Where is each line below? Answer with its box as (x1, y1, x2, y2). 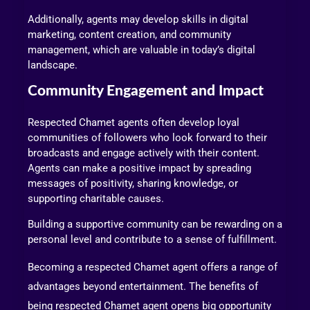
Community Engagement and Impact (28, 84, 264, 99)
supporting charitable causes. (28, 192, 164, 205)
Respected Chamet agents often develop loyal (28, 116, 239, 129)
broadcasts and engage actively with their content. (28, 146, 259, 159)
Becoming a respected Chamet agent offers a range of (28, 260, 277, 273)
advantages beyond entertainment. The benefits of (28, 280, 258, 293)
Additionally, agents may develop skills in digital (28, 13, 248, 26)
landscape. (28, 59, 77, 72)
